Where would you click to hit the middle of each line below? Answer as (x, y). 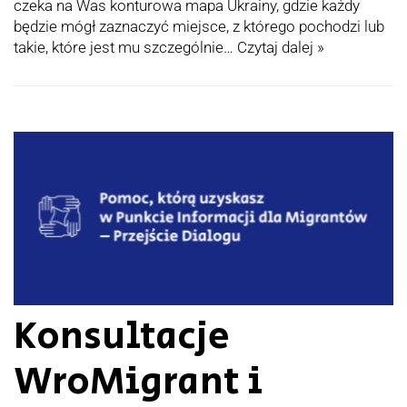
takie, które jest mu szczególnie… (125, 48)
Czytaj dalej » (281, 48)
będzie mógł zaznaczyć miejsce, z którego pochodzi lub (199, 27)
